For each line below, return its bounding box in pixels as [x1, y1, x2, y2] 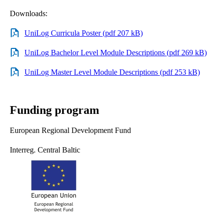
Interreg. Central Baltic [10, 145, 80, 154]
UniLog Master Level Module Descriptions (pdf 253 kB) [24, 67, 200, 76]
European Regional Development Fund [10, 126, 131, 134]
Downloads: [10, 9, 47, 18]
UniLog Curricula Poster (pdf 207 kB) [24, 28, 143, 37]
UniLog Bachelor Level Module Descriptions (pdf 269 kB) [24, 48, 207, 57]
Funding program [10, 103, 99, 116]
